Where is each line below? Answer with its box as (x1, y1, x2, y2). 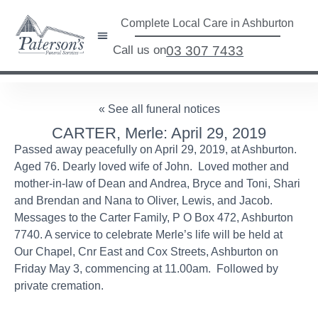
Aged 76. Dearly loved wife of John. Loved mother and (14, 160, 289, 173)
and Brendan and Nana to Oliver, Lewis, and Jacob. (14, 194, 273, 207)
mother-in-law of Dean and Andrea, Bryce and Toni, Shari (14, 177, 300, 190)
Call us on (113, 43, 167, 57)
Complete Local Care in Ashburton (121, 17, 295, 30)
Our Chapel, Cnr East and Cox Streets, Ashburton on (14, 246, 278, 258)
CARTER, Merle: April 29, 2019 (52, 124, 266, 143)
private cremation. (14, 280, 104, 292)
